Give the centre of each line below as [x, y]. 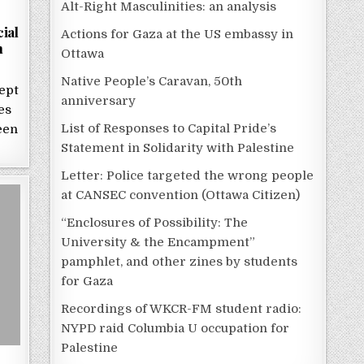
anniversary [99, 100]
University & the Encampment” [158, 242]
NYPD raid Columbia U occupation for [175, 328]
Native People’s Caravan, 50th [152, 81]
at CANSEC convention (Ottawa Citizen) [181, 195]
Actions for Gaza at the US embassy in [178, 34]
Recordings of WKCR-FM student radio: [182, 308]
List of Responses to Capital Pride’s [169, 128]
